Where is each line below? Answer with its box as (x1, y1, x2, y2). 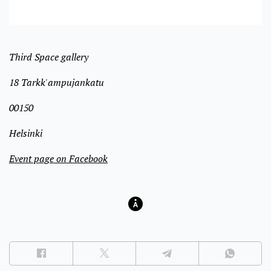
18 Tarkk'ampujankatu (9, 75, 104, 89)
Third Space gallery (9, 50, 88, 64)
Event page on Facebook (9, 151, 108, 165)
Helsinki (9, 126, 42, 140)
